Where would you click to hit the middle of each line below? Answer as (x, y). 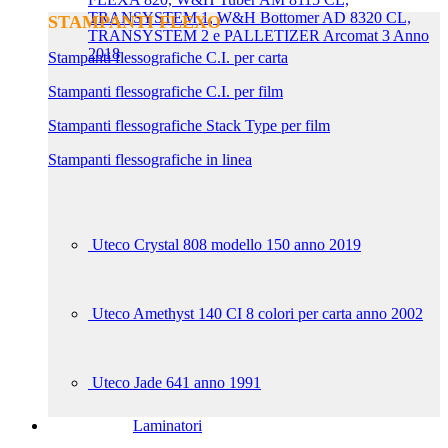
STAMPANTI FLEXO (134, 22)
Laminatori (167, 425)
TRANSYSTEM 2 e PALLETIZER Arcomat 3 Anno (258, 35)
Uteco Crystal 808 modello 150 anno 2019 (226, 244)
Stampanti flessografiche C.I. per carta (168, 57)
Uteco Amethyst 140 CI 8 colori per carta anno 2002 (257, 313)
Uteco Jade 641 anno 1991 (176, 382)
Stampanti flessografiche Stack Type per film (189, 125)
